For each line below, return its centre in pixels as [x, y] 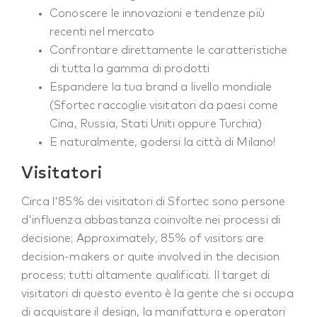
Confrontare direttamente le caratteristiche [169, 51]
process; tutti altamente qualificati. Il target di [146, 276]
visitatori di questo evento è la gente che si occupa [157, 294]
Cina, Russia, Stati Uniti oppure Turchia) [156, 124]
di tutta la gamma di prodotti [130, 69]
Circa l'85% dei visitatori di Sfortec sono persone [154, 202]
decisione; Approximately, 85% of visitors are [143, 239]
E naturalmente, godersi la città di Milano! [163, 143]
